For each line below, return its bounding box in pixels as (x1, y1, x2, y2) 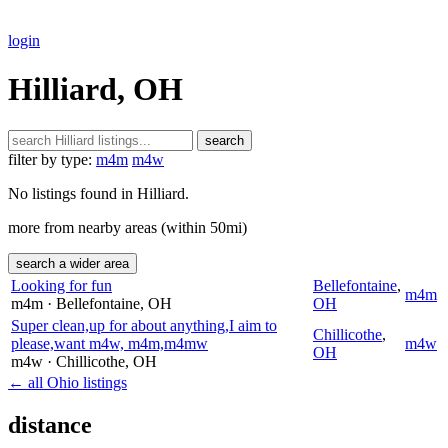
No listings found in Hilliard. (8, 184, 189, 202)
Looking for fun (11, 276, 112, 294)
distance (8, 411, 92, 438)
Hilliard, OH (8, 71, 183, 108)
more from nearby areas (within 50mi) (8, 218, 247, 236)
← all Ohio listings (8, 373, 127, 391)
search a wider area (16, 255, 129, 271)
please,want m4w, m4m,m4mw (11, 334, 208, 352)
